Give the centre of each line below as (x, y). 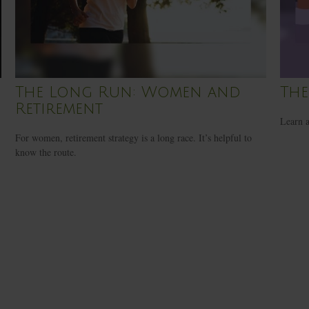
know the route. (46, 152)
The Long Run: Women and (128, 93)
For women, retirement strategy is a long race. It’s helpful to (134, 138)
